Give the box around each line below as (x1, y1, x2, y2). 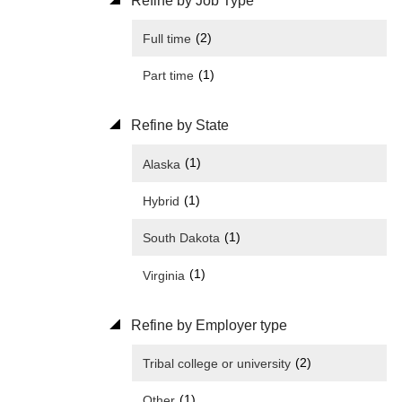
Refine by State (127, 118, 229, 134)
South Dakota (143, 231, 220, 246)
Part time (143, 68, 194, 83)
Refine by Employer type (127, 317, 287, 333)
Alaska (143, 156, 180, 171)
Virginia (143, 267, 185, 283)
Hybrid (143, 193, 179, 208)
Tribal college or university (143, 355, 291, 371)
